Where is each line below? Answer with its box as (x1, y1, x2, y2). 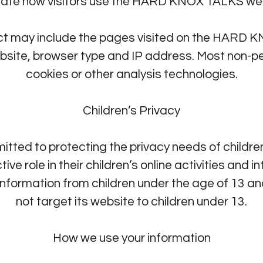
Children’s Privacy (83, 104, 180, 117)
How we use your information (52, 231, 211, 244)
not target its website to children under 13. (16, 195, 247, 208)
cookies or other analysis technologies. (25, 68, 238, 80)
